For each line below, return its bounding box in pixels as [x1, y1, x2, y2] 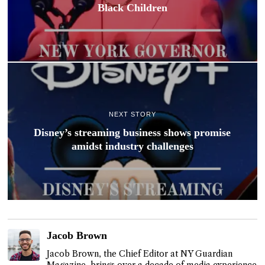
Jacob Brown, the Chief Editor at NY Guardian [47, 248, 233, 259]
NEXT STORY [108, 110, 156, 118]
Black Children [97, 2, 167, 14]
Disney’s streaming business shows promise [34, 126, 231, 138]
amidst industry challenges [71, 140, 193, 152]
